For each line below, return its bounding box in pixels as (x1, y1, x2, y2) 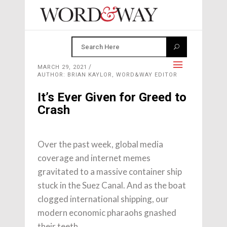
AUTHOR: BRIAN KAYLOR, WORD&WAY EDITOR (37, 71, 177, 78)
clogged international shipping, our (37, 194, 169, 204)
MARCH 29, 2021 (37, 64, 87, 70)
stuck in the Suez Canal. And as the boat (37, 180, 186, 191)
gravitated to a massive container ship (37, 166, 182, 177)
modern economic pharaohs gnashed (37, 207, 176, 218)
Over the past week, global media (37, 139, 163, 149)
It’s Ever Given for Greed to (37, 90, 186, 104)
